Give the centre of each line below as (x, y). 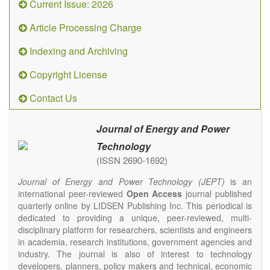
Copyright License (67, 74)
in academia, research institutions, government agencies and (135, 242)
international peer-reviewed (72, 193)
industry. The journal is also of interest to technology (135, 254)
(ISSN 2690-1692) (132, 160)
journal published (217, 193)
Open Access (154, 193)
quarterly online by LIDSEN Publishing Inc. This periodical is (135, 206)
